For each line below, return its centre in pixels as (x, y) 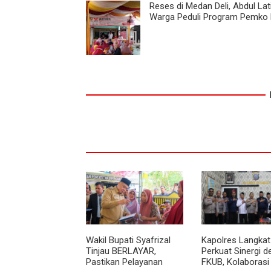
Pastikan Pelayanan (124, 262)
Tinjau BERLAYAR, (121, 251)
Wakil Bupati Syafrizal (128, 240)
